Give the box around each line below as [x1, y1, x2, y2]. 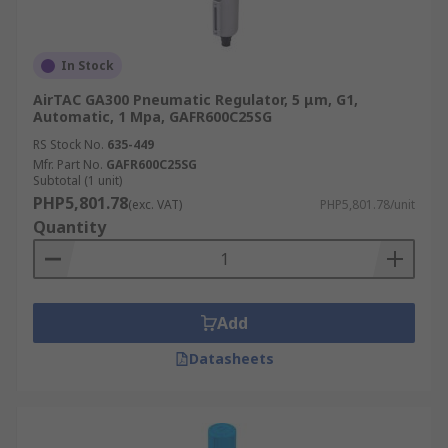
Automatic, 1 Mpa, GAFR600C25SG [33, 107, 272, 126]
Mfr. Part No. [33, 156, 103, 173]
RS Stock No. [33, 136, 104, 153]
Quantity [33, 216, 106, 238]
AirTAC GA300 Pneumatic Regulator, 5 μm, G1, [33, 90, 358, 109]
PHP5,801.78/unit [320, 196, 415, 213]
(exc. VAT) [128, 196, 182, 213]
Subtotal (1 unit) [33, 172, 122, 189]
